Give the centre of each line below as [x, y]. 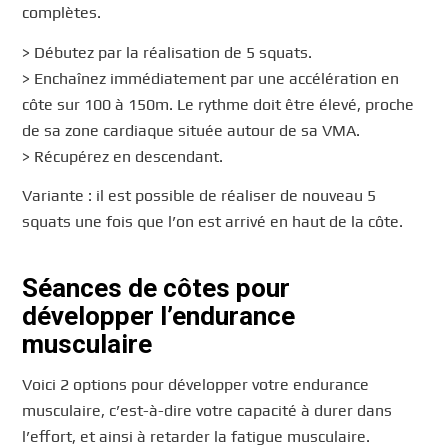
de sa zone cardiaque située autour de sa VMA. [191, 130]
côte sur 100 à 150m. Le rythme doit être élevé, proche [218, 104]
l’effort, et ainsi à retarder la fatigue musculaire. [196, 436]
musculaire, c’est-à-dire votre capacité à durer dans [207, 410]
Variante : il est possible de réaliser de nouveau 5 [199, 196]
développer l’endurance [159, 316]
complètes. [62, 13]
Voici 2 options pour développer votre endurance [196, 384]
